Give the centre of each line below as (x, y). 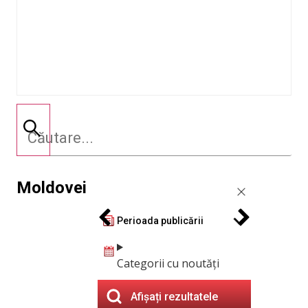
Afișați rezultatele (174, 296)
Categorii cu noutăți (168, 263)
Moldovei (52, 188)
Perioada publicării (160, 220)
